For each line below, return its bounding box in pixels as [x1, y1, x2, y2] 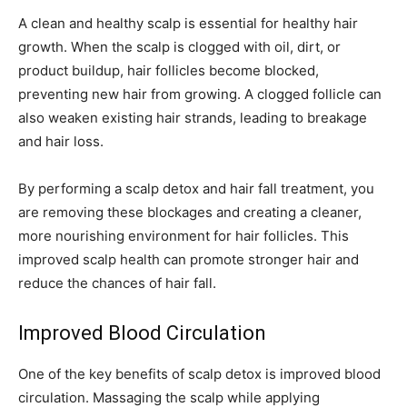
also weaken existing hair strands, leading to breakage [18, 108, 367, 126]
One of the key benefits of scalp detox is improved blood [18, 364, 381, 382]
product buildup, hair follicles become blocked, [18, 61, 319, 79]
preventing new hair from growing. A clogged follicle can [18, 84, 382, 103]
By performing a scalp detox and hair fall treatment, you [18, 179, 374, 197]
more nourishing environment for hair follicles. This [18, 226, 349, 244]
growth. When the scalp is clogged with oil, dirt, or [18, 37, 341, 55]
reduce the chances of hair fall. [18, 273, 216, 292]
